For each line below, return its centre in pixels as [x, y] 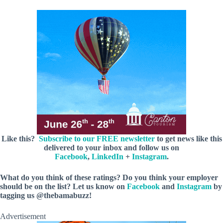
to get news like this [188, 139]
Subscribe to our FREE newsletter [97, 139]
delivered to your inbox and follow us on [111, 148]
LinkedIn [107, 157]
